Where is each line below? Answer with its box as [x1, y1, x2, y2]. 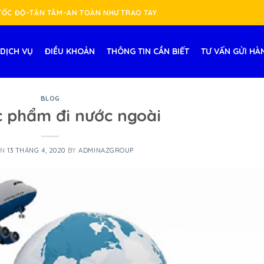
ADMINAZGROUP [78, 146, 134, 154]
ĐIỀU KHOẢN [45, 46, 95, 57]
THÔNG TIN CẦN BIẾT [107, 46, 189, 57]
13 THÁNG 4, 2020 [7, 146, 66, 154]
